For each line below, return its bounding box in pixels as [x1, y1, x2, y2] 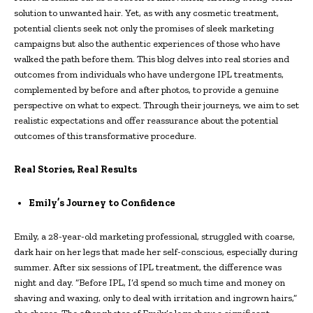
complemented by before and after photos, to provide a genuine [14, 83, 279, 96]
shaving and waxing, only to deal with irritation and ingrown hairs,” [14, 291, 297, 304]
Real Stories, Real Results [14, 163, 137, 175]
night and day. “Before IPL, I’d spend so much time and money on [14, 276, 285, 289]
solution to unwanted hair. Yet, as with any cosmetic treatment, [14, 6, 279, 19]
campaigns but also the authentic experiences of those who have [14, 37, 280, 50]
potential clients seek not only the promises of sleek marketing [14, 22, 274, 34]
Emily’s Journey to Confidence [29, 196, 175, 209]
